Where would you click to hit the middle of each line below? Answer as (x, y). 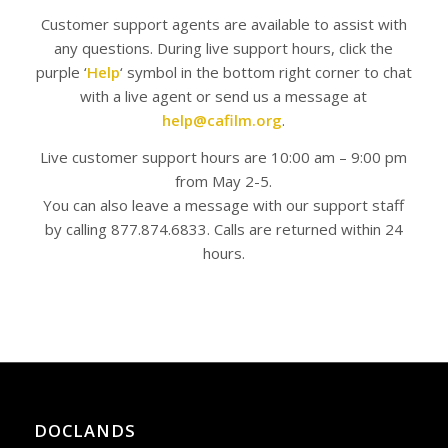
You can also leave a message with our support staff (224, 204)
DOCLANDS (84, 431)
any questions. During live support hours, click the (224, 47)
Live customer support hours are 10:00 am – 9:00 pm (224, 156)
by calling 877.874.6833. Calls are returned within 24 (223, 228)
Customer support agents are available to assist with (223, 23)
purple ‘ (61, 71)
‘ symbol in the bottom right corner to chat (265, 71)
